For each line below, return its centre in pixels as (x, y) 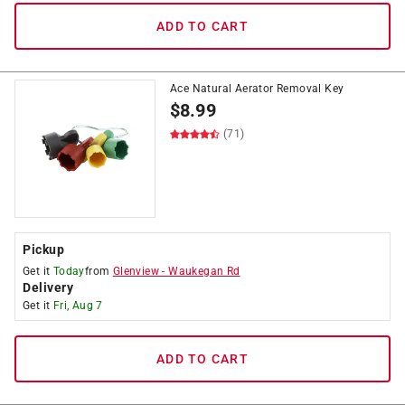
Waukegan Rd (204, 271)
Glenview (136, 271)
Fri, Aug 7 (78, 306)
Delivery (48, 287)
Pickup (43, 250)
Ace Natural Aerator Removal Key (257, 89)
